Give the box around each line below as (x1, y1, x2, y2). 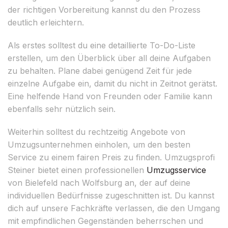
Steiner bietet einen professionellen (8, 164, 147, 175)
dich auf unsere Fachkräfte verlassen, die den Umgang (8, 203, 220, 213)
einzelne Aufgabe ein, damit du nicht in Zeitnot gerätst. (8, 78, 217, 89)
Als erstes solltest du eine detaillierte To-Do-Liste (8, 40, 195, 50)
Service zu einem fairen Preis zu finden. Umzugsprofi (8, 152, 215, 162)
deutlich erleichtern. (8, 17, 84, 27)
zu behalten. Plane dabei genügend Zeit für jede (8, 65, 192, 76)
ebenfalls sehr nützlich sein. (8, 103, 116, 114)
